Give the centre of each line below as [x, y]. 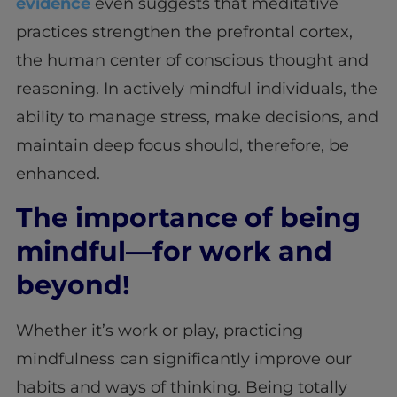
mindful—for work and [174, 251]
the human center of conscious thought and [192, 61]
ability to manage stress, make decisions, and [197, 117]
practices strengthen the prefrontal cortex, [184, 32]
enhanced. [58, 174]
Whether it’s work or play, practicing [159, 330]
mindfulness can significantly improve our [183, 358]
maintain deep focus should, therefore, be [182, 146]
